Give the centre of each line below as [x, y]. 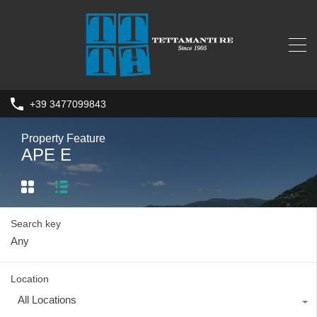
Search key [36, 223]
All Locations [47, 299]
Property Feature [63, 139]
